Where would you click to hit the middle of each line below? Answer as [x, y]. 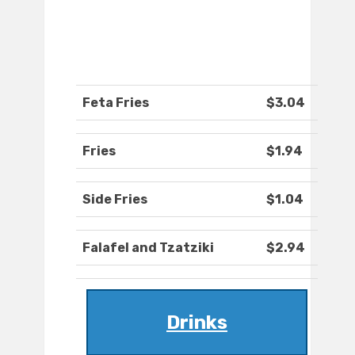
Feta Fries [116, 103]
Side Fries [115, 200]
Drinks [197, 323]
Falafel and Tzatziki [148, 248]
